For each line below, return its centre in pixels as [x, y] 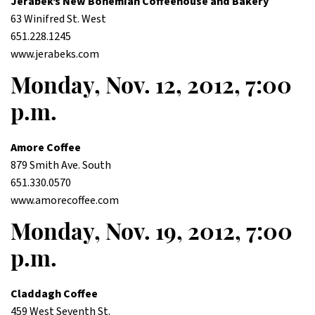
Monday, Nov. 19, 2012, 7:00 [152, 234]
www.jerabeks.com [55, 54]
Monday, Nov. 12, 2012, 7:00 [151, 88]
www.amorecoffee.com [65, 200]
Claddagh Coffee [54, 294]
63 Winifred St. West [58, 19]
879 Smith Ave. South [61, 165]
